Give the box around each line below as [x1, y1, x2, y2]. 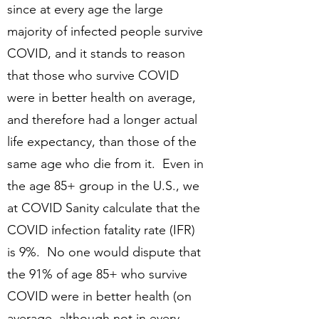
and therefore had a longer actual [7, 112, 197, 127]
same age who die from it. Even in [7, 156, 204, 172]
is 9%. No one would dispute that [7, 244, 201, 260]
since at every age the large [7, 1, 163, 17]
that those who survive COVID [7, 68, 179, 83]
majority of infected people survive [7, 23, 203, 39]
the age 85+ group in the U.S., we [7, 178, 199, 194]
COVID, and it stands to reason [7, 46, 185, 61]
